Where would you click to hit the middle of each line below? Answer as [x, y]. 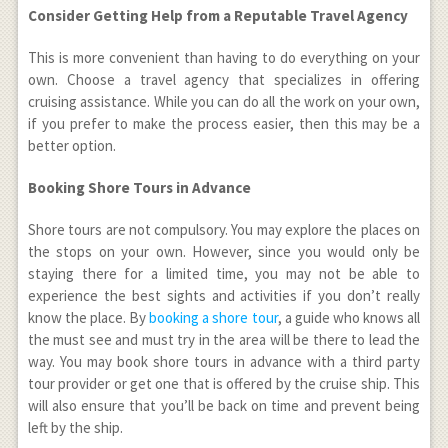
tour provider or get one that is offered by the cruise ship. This [224, 383]
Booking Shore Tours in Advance [139, 187]
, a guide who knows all [349, 317]
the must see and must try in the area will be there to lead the [224, 339]
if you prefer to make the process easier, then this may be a [224, 123]
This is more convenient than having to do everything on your [224, 57]
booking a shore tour [213, 317]
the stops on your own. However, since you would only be [224, 251]
